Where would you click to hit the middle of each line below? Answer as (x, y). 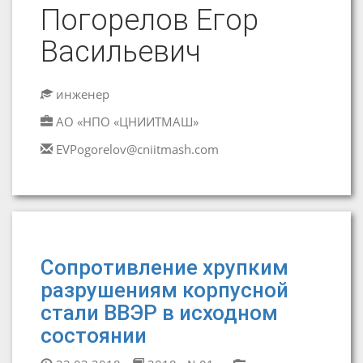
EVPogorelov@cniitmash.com (137, 149)
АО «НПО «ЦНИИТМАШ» (127, 122)
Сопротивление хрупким (164, 267)
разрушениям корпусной (164, 290)
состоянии (94, 335)
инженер (81, 94)
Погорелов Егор (149, 20)
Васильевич (121, 52)
